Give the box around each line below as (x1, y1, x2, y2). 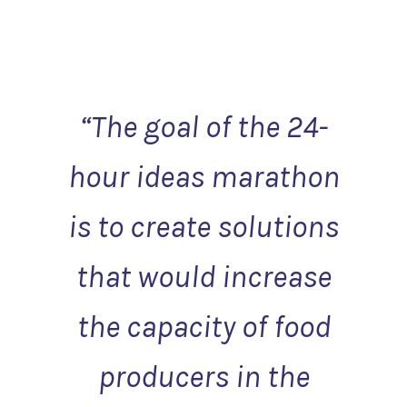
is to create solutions (68, 207, 339, 245)
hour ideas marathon (67, 157, 340, 195)
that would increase (75, 257, 332, 295)
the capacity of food (76, 307, 331, 345)
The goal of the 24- (90, 107, 328, 145)
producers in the (97, 357, 310, 395)
